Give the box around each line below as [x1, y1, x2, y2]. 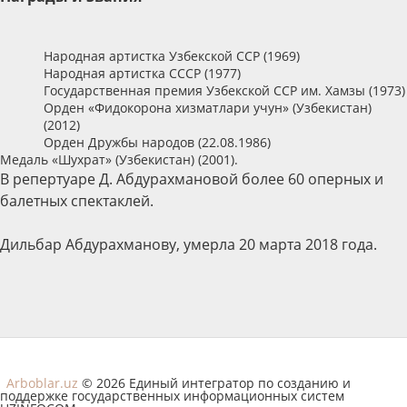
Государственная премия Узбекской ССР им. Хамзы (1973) [44, 82, 405, 100]
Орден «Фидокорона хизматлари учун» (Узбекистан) [44, 99, 372, 117]
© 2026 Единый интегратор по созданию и [78, 374, 351, 392]
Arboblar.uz [6, 374, 78, 392]
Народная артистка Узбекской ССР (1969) [44, 47, 300, 65]
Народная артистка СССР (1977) [44, 65, 241, 83]
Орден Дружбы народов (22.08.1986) [44, 134, 271, 152]
